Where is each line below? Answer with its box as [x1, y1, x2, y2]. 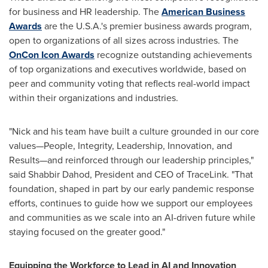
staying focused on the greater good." [9, 225, 165, 239]
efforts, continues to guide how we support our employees [9, 196, 252, 210]
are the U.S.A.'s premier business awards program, [42, 19, 252, 33]
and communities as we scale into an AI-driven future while [9, 211, 255, 224]
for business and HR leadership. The [9, 5, 162, 19]
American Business [162, 5, 245, 19]
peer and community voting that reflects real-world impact [9, 77, 250, 90]
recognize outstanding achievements [95, 48, 252, 62]
